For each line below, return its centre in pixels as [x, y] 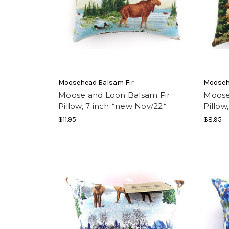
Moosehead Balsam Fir [96, 83]
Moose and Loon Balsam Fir [114, 95]
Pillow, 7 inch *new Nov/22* [112, 106]
